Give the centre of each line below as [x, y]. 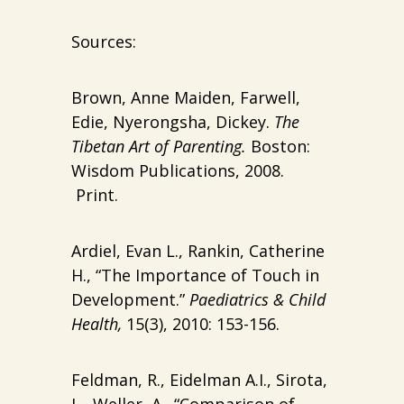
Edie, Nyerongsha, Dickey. [173, 121]
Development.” [130, 299]
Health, [96, 323]
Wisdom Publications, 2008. [178, 170]
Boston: [278, 146]
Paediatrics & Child [257, 299]
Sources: [104, 41]
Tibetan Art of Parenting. [159, 146]
